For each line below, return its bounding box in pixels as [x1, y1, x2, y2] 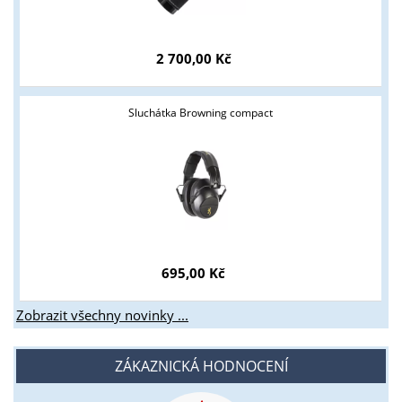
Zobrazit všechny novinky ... [16, 305, 188, 325]
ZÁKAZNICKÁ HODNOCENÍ [114, 355, 288, 376]
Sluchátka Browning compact [128, 104, 274, 120]
